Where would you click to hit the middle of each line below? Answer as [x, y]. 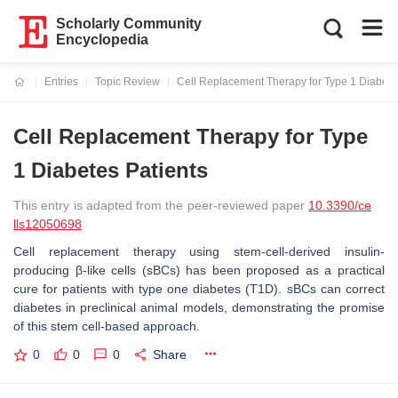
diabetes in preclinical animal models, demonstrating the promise [199, 307]
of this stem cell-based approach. [107, 326]
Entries [61, 82]
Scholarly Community [129, 24]
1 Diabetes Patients [111, 170]
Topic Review [127, 82]
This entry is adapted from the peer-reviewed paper [161, 205]
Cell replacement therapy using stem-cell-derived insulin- [199, 251]
